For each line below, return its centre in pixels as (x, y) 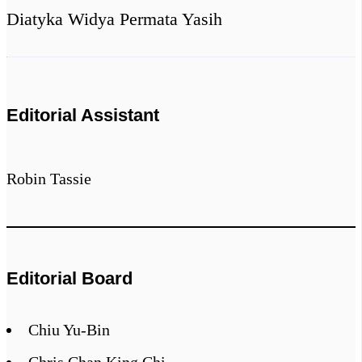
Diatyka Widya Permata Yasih (114, 19)
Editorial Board (69, 279)
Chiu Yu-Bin (69, 329)
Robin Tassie (49, 179)
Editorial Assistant (83, 116)
